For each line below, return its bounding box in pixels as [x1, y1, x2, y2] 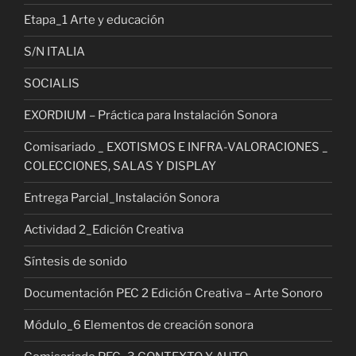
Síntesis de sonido [24, 254, 127, 269]
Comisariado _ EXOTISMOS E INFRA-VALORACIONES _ [24, 140, 328, 155]
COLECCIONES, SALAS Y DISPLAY [24, 159, 216, 174]
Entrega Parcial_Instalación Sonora [24, 191, 219, 206]
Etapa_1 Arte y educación [24, 13, 164, 28]
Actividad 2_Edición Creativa [24, 222, 184, 238]
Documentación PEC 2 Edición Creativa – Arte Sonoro [24, 286, 323, 301]
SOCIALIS [24, 76, 79, 91]
